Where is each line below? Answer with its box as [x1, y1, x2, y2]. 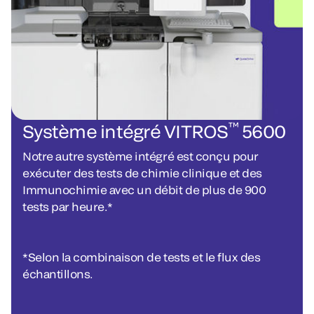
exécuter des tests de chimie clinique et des [22, 166, 262, 180]
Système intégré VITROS [22, 121, 228, 142]
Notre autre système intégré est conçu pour [22, 149, 259, 163]
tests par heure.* [22, 200, 116, 214]
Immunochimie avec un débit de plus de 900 [22, 183, 266, 197]
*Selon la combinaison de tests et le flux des [22, 250, 261, 264]
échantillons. [22, 267, 93, 281]
